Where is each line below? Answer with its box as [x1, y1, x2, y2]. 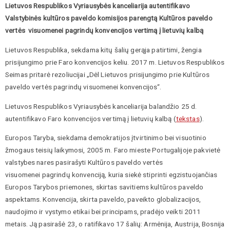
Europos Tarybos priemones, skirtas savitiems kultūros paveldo [5, 183, 204, 191]
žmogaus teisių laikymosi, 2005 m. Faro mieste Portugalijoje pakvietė [5, 146, 221, 155]
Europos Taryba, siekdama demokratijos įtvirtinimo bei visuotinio [5, 133, 206, 142]
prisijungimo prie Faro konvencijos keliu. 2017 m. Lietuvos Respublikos [5, 57, 225, 66]
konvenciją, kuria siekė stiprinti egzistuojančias [71, 170, 218, 179]
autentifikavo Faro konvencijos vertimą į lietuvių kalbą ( [5, 114, 176, 123]
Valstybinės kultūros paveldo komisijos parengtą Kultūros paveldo [5, 14, 213, 23]
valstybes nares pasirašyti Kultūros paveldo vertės [5, 158, 163, 167]
